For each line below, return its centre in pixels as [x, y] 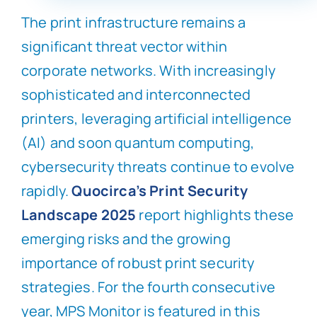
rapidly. [46, 191]
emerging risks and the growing [126, 239]
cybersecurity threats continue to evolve [158, 167]
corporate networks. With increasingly [148, 71]
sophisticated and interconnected [136, 95]
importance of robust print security [138, 263]
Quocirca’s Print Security [160, 191]
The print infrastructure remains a [133, 23]
